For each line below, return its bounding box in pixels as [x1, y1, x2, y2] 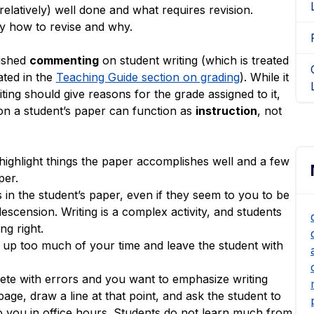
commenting [29, 53, 99, 67]
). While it [239, 69, 289, 84]
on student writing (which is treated [98, 53, 289, 67]
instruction [195, 103, 257, 118]
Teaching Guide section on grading [55, 69, 240, 84]
